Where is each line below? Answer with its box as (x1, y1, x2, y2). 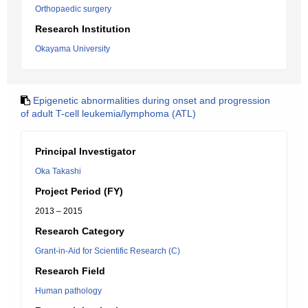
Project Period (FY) (35, 186, 123, 197)
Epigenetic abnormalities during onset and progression (33, 95, 270, 106)
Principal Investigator (35, 146, 135, 157)
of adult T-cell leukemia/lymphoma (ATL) (21, 108, 196, 119)
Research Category (35, 225, 124, 236)
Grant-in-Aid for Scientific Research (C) (35, 246, 180, 256)
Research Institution (35, 23, 131, 34)
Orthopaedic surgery (35, 4, 111, 14)
